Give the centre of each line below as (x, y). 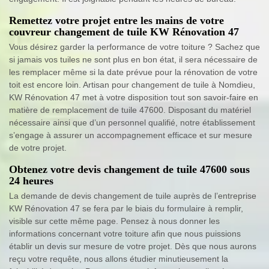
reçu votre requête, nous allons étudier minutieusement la (119, 259)
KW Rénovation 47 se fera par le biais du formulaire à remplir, (126, 209)
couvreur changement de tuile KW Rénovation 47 (124, 32)
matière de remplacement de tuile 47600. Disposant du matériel (130, 110)
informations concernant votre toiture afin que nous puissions (125, 234)
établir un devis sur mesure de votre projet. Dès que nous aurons (133, 246)
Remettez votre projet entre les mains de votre (116, 21)
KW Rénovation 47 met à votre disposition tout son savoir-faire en (134, 98)
